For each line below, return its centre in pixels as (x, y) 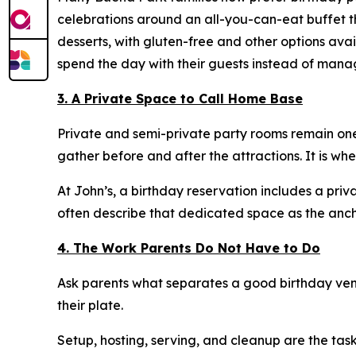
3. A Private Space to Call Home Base (180, 99)
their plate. (90, 306)
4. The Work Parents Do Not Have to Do (189, 248)
